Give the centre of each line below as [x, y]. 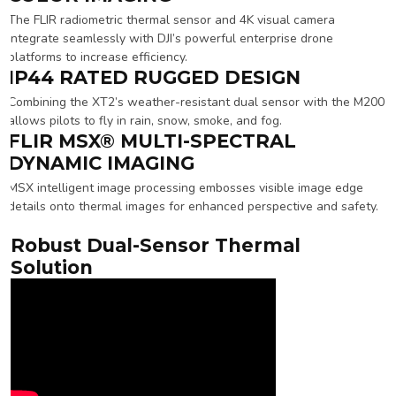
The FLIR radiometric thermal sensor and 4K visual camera [171, 19]
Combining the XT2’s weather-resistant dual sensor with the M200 [196, 102]
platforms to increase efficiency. [98, 57]
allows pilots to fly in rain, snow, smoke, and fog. [145, 120]
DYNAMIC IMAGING [101, 163]
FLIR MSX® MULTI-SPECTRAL [152, 141]
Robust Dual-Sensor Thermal [156, 245]
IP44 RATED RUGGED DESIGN [154, 77]
